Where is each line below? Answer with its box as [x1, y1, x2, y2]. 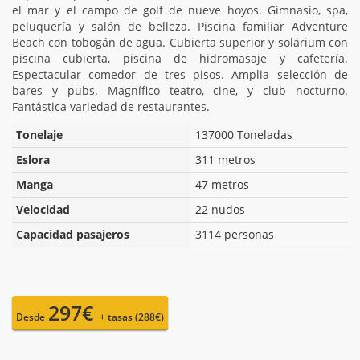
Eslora [16, 151, 50, 167]
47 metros [195, 176, 249, 192]
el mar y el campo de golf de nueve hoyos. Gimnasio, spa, [12, 2, 348, 18]
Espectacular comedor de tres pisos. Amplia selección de [12, 66, 348, 82]
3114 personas [195, 226, 274, 242]
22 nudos [195, 201, 245, 217]
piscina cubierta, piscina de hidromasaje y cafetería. [12, 50, 348, 66]
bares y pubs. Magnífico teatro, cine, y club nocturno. [12, 82, 348, 98]
